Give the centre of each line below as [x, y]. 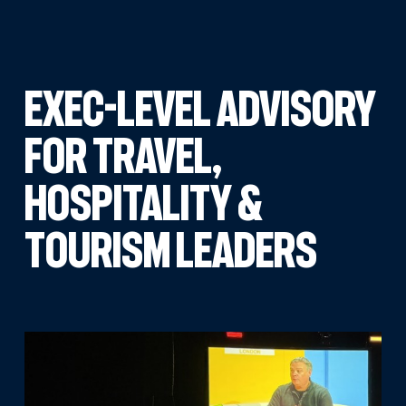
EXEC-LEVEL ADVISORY [200, 108]
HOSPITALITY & [143, 202]
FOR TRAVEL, [123, 155]
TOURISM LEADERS [170, 249]
